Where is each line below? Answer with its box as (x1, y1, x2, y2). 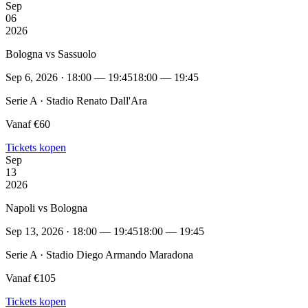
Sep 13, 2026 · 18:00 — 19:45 (5, 225, 138, 237)
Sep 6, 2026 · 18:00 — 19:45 (5, 71, 133, 83)
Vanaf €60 (5, 118, 50, 130)
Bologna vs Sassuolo (5, 47, 96, 60)
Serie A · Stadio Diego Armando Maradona (5, 248, 193, 261)
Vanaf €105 (5, 272, 56, 284)
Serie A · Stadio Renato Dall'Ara (5, 94, 147, 107)
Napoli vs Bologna (5, 201, 87, 214)
